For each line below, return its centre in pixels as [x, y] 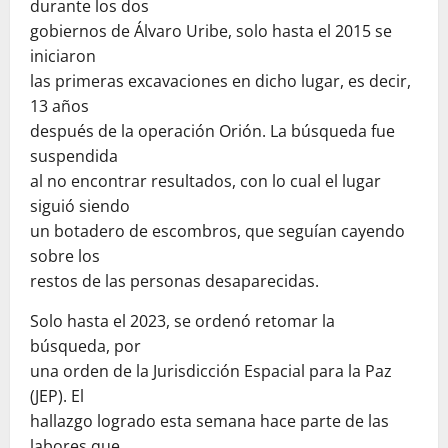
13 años [59, 105]
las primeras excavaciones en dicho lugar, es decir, [220, 80]
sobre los [65, 255]
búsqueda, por [85, 345]
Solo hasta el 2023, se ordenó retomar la [182, 320]
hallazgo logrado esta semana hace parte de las [209, 420]
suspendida [74, 155]
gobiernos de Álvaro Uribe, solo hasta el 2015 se [211, 30]
